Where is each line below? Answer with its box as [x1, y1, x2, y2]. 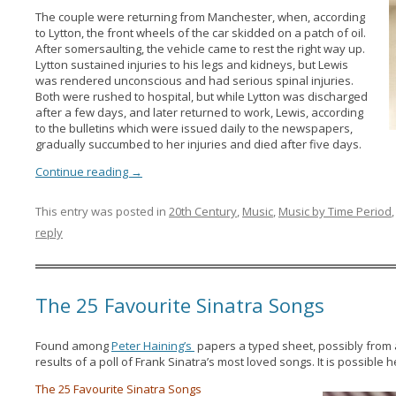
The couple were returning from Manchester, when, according [34, 9, 365, 25]
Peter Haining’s [110, 338, 194, 354]
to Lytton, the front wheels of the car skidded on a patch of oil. [34, 25, 366, 41]
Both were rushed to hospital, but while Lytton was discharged [34, 88, 368, 104]
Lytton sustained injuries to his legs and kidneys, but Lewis [34, 57, 348, 72]
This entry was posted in [34, 203, 169, 219]
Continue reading [34, 164, 131, 179]
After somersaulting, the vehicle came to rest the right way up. [34, 41, 365, 57]
